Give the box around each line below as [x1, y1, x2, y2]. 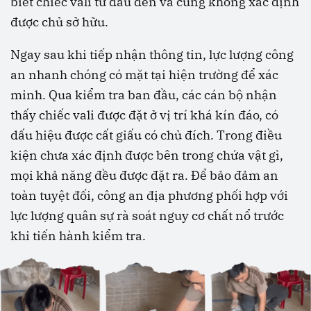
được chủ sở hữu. [10, 14, 108, 31]
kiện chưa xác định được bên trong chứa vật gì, [10, 147, 283, 164]
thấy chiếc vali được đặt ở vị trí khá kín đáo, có [10, 107, 278, 124]
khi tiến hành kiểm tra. [10, 228, 146, 244]
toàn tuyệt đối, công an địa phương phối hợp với [10, 187, 288, 204]
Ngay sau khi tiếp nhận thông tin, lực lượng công [10, 47, 294, 63]
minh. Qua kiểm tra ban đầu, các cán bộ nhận [10, 87, 277, 103]
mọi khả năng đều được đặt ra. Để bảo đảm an [10, 167, 278, 184]
